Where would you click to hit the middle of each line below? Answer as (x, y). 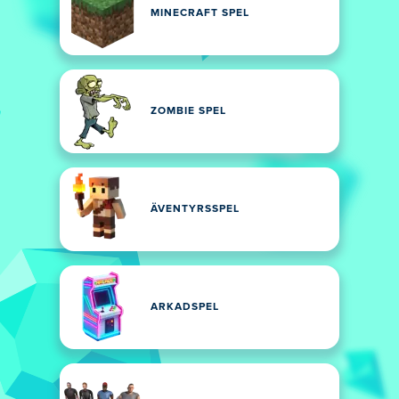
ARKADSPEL (185, 307)
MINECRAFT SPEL (200, 13)
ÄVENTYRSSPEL (195, 209)
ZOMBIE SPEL (188, 111)
